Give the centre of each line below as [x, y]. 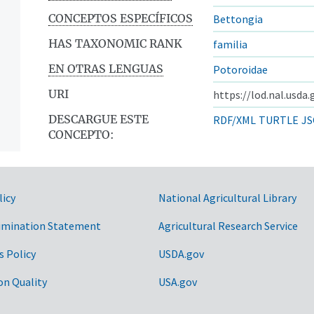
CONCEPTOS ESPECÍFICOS [121, 18]
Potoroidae [240, 69]
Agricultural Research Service [228, 225]
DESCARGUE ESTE [98, 119]
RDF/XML [234, 120]
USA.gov [178, 281]
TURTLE [279, 120]
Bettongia [238, 19]
